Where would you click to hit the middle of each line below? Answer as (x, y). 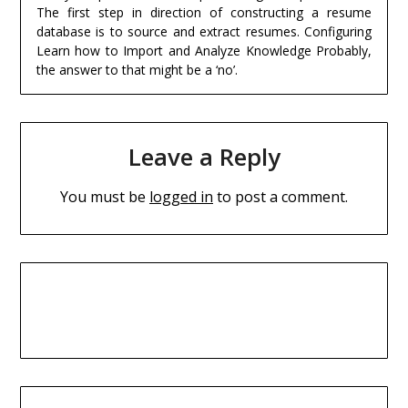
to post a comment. (280, 197)
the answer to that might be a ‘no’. (137, 70)
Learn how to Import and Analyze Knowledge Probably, (204, 51)
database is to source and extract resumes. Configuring (204, 32)
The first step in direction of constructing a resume (204, 13)
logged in (181, 197)
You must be (105, 197)
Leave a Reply (204, 157)
